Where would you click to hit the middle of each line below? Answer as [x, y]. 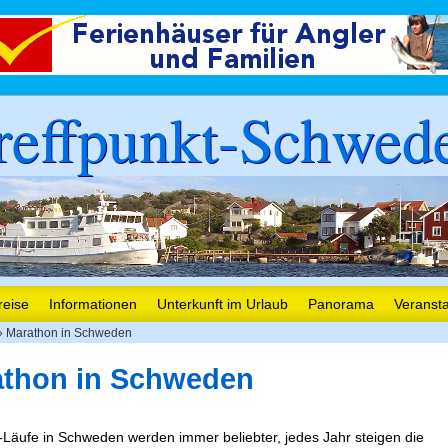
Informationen [93, 304]
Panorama [341, 304]
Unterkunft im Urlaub [222, 304]
